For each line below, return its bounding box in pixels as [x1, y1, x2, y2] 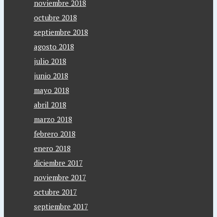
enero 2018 [33, 143, 71, 153]
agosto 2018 [33, 42, 74, 51]
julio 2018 [33, 56, 66, 66]
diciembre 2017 [33, 158, 83, 168]
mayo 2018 [33, 85, 69, 95]
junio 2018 [33, 71, 68, 80]
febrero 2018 [33, 129, 76, 139]
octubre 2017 [33, 187, 77, 197]
